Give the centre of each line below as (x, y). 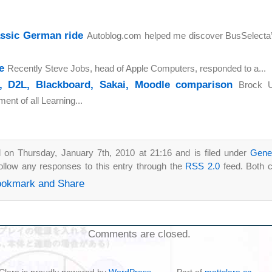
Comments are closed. (139, 234)
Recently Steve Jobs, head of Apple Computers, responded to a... (137, 69)
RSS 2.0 (203, 166)
